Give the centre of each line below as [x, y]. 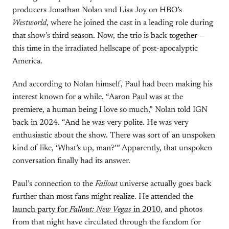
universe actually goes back [165, 184]
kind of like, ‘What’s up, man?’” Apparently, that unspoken [112, 148]
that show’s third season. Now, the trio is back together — [109, 36]
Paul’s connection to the [54, 184]
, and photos [181, 210]
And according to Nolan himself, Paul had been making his [112, 84]
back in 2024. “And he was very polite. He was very [100, 123]
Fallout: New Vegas [100, 210]
